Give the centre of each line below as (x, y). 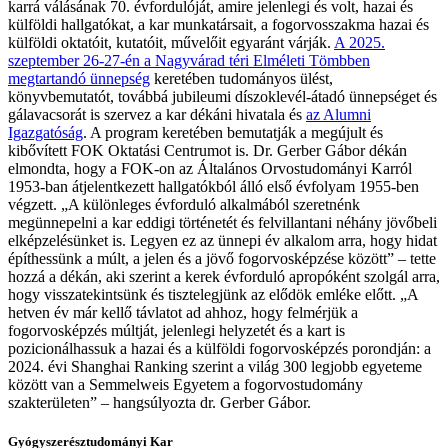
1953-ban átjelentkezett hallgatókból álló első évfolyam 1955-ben (213, 187)
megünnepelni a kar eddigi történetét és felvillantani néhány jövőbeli (222, 223)
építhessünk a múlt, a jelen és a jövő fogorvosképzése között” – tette (222, 259)
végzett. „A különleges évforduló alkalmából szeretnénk (184, 205)
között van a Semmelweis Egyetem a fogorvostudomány (185, 385)
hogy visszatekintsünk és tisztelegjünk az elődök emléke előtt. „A (213, 295)
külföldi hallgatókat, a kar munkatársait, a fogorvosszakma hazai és (218, 25)
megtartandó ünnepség (79, 79)
